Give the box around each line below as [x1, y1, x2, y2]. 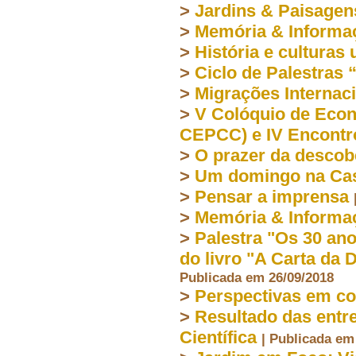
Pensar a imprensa [195, 186, 349, 207]
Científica [180, 327, 257, 347]
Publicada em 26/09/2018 [180, 269, 334, 285]
